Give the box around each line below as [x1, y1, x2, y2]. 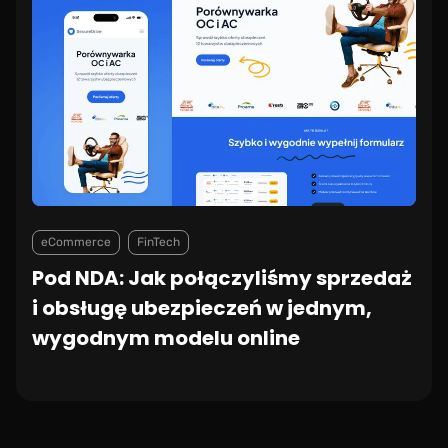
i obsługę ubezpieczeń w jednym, [32, 294, 372, 323]
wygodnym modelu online [32, 324, 300, 353]
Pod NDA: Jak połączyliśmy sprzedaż [32, 264, 412, 293]
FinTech [137, 235, 180, 250]
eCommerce [41, 235, 111, 250]
